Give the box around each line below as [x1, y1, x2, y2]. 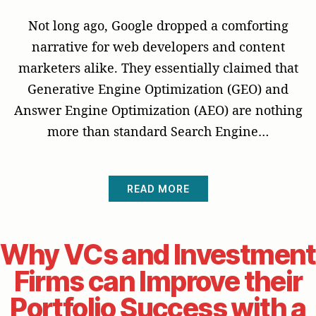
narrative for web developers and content [31, 38, 285, 56]
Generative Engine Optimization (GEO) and [28, 80, 288, 98]
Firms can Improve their [13, 265, 303, 298]
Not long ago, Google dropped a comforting [28, 17, 288, 35]
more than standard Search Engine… [47, 123, 269, 140]
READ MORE [126, 183, 190, 195]
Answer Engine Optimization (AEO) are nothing [13, 102, 303, 119]
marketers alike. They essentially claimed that [18, 59, 298, 77]
